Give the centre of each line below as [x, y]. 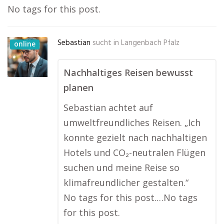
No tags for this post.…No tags [130, 197]
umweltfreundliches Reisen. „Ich [132, 122]
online [25, 44]
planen [78, 87]
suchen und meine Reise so [121, 167]
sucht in [106, 43]
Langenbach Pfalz [150, 43]
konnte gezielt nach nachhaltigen [135, 137]
